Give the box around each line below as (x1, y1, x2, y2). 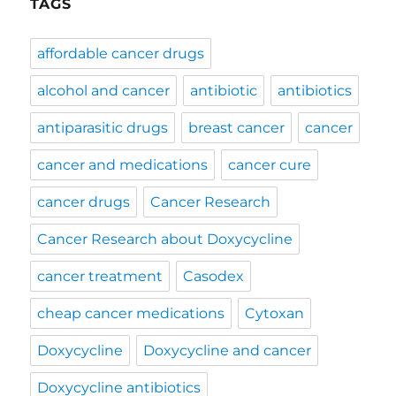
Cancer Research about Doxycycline (37, 230, 293, 247)
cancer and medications (37, 156, 209, 173)
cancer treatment (37, 267, 164, 285)
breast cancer (188, 118, 286, 136)
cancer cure (228, 156, 312, 173)
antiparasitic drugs (37, 118, 169, 136)
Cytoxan (245, 304, 305, 322)
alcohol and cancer (37, 81, 171, 99)
